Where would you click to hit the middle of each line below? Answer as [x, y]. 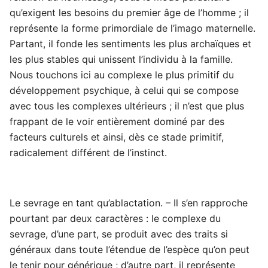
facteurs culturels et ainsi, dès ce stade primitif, [117, 137]
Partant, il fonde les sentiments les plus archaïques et [130, 44]
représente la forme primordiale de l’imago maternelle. [133, 28]
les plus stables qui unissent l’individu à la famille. [121, 60]
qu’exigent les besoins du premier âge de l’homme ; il [129, 13]
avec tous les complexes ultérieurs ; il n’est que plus [127, 106]
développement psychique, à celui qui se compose [124, 91]
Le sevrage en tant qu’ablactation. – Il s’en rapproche [129, 203]
